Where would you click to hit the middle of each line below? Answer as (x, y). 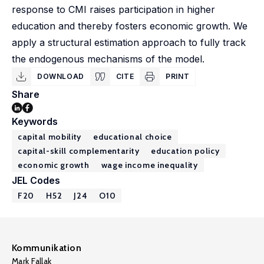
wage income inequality (149, 165)
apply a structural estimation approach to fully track (129, 42)
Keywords (35, 121)
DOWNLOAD (61, 76)
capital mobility (50, 137)
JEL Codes (36, 180)
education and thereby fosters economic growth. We (130, 26)
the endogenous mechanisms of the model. (108, 59)
